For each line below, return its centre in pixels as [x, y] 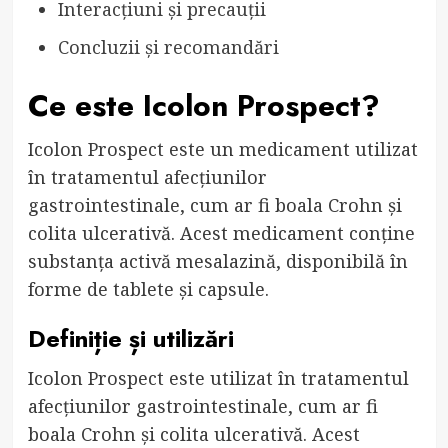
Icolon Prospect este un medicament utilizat [222, 148]
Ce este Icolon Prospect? [203, 105]
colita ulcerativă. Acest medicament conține [221, 232]
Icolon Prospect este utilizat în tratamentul [218, 377]
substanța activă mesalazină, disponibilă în [217, 260]
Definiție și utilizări [130, 338]
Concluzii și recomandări [168, 46]
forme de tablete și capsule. [148, 288]
